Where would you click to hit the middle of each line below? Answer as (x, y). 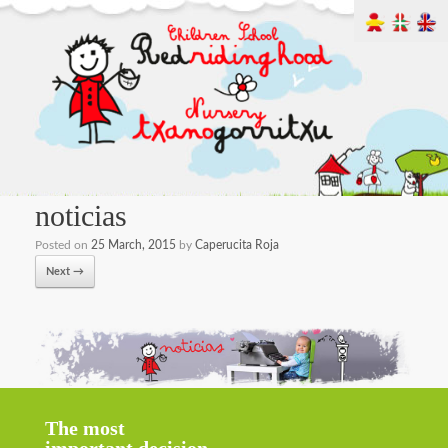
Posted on (63, 245)
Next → (65, 272)
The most (85, 427)
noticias (81, 216)
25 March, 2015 (133, 245)
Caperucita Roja (237, 245)
